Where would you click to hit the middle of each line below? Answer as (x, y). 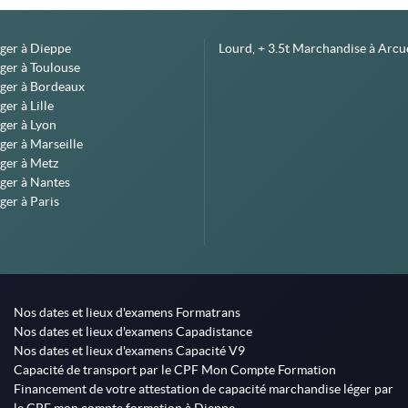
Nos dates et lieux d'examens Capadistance (133, 331)
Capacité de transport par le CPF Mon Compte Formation (175, 370)
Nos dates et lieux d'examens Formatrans (127, 312)
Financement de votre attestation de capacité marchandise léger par (204, 389)
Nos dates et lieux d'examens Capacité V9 (130, 351)
